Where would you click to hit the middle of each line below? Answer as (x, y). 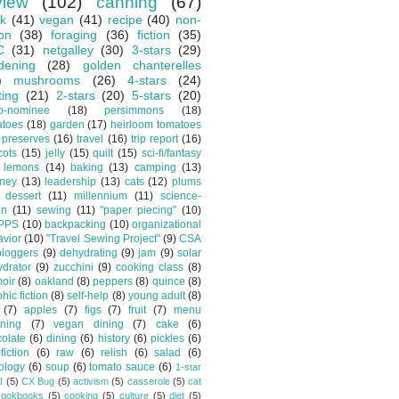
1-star (189, 367)
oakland (54, 281)
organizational (167, 224)
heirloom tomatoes (156, 125)
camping (155, 167)
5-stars (152, 95)
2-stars (75, 95)
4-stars (147, 80)
